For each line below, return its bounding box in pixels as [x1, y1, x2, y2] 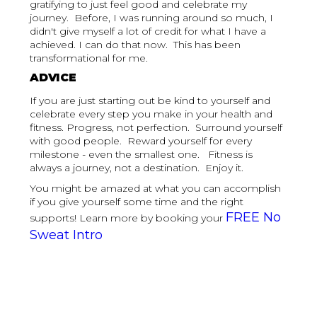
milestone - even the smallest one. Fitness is [30, 148, 253, 161]
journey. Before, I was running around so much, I [30, 11, 274, 25]
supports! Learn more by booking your [30, 212, 226, 225]
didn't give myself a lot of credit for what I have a [30, 25, 267, 38]
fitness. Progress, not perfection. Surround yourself [30, 121, 283, 134]
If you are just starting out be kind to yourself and [30, 94, 271, 108]
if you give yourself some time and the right [30, 195, 244, 209]
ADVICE [30, 71, 76, 85]
